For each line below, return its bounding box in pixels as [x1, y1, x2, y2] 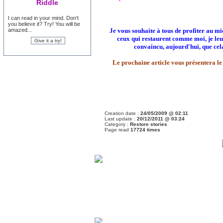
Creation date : [105, 111, 140, 116]
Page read [105, 127, 130, 132]
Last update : [105, 116, 137, 121]
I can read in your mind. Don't [8, 15, 79, 21]
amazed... [8, 27, 32, 33]
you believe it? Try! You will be [8, 21, 80, 27]
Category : [105, 121, 130, 127]
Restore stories [130, 121, 167, 127]
